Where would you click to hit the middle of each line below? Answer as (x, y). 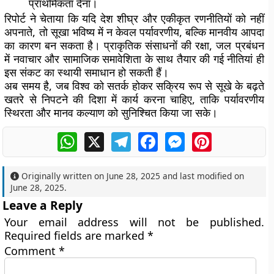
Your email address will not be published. (134, 222)
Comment (32, 251)
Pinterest (232, 137)
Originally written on (63, 176)
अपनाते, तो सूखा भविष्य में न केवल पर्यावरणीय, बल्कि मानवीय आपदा (134, 32)
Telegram (152, 137)
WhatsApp (101, 137)
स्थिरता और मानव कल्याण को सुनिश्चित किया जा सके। (111, 113)
